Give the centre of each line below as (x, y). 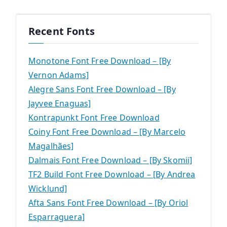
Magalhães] (51, 146)
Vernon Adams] (59, 75)
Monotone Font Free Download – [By (100, 61)
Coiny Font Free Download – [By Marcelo (107, 132)
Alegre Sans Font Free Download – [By (102, 89)
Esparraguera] (57, 217)
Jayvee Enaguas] (60, 104)
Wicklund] (48, 189)
